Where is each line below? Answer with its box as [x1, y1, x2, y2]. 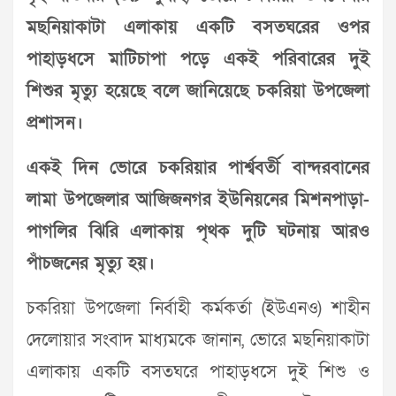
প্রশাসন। [27, 110, 89, 134]
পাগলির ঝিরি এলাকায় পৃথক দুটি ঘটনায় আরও [27, 219, 369, 243]
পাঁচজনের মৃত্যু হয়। [27, 251, 155, 275]
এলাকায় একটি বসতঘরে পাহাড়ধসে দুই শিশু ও [27, 360, 369, 384]
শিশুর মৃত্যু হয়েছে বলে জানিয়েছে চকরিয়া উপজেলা [27, 79, 369, 103]
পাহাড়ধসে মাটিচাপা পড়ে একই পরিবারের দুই [27, 47, 369, 71]
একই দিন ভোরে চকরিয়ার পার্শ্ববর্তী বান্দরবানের [27, 156, 369, 179]
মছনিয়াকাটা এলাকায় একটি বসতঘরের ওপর [27, 15, 369, 39]
